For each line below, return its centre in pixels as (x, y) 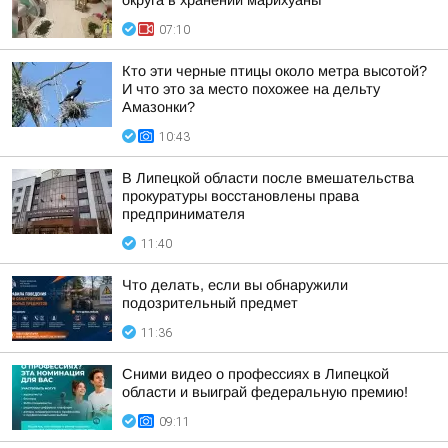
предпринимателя (183, 214)
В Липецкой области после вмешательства (268, 178)
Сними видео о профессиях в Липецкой (255, 374)
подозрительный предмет (210, 303)
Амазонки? (158, 107)
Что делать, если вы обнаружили (235, 285)
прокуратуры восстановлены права (240, 196)
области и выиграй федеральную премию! (265, 392)
